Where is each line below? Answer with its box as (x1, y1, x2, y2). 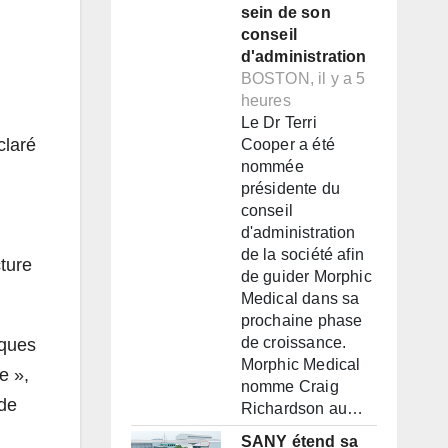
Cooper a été (240, 136, 335, 154)
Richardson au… (240, 400, 364, 418)
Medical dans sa (240, 290, 360, 308)
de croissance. (240, 334, 347, 352)
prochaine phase (240, 312, 363, 330)
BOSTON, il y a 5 (240, 70, 366, 88)
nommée (240, 158, 304, 176)
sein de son (240, 4, 331, 22)
